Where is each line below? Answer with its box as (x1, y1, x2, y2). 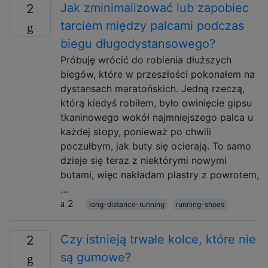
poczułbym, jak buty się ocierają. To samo (60, 140, 251, 152)
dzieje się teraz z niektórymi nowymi (60, 154, 227, 166)
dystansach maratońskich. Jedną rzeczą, (60, 83, 245, 95)
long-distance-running (89, 200, 165, 209)
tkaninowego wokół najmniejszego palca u (60, 111, 253, 123)
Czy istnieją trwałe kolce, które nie (60, 232, 256, 246)
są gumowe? (60, 250, 131, 264)
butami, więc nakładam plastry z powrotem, (60, 169, 259, 181)
